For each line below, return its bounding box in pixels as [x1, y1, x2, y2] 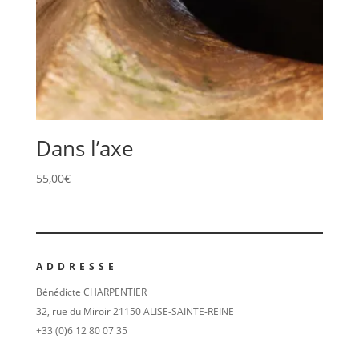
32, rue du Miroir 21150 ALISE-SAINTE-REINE [35, 304, 234, 318]
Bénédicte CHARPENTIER [35, 284, 147, 299]
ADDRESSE [35, 259, 118, 273]
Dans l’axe [35, 134, 134, 163]
